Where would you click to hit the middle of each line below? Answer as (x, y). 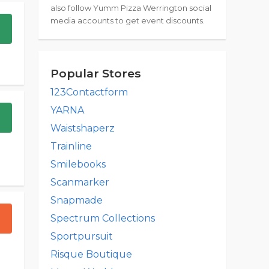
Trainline (71, 146)
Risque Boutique (91, 254)
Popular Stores (96, 73)
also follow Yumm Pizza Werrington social (131, 8)
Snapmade (77, 200)
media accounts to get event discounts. (128, 21)
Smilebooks (78, 164)
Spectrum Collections (103, 218)
